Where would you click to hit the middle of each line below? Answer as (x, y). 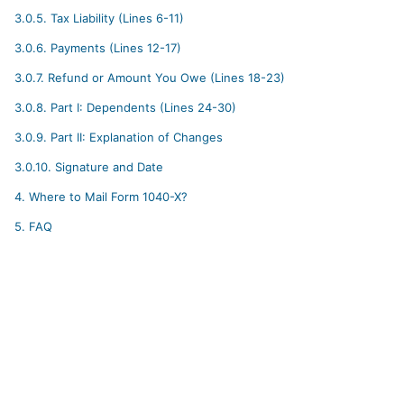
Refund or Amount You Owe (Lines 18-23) (165, 78)
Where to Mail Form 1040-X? (107, 197)
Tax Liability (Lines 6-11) (116, 18)
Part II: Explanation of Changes (135, 138)
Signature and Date (108, 167)
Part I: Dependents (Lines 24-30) (142, 108)
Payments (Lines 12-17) (115, 48)
